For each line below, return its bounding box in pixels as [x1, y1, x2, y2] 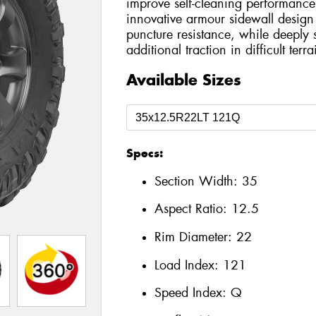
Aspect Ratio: [154, 200, 231, 218]
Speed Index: [154, 284, 231, 302]
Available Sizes [126, 70, 241, 90]
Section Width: [154, 172, 242, 190]
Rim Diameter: [154, 228, 236, 245]
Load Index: [154, 256, 223, 274]
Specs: [126, 145, 163, 162]
